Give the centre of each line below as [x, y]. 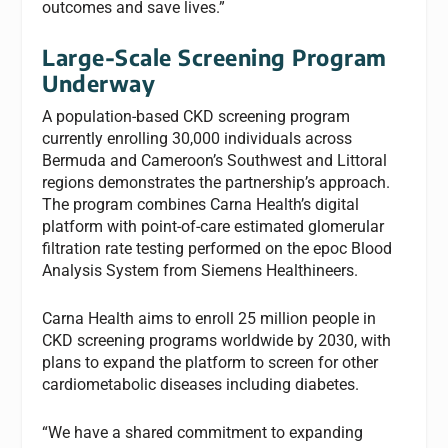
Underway [99, 83]
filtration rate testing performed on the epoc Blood [217, 249]
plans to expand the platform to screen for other [210, 362]
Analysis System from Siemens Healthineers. [200, 271]
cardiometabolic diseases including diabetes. [201, 384]
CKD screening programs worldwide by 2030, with [217, 340]
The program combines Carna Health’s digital [201, 205]
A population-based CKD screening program [196, 117]
